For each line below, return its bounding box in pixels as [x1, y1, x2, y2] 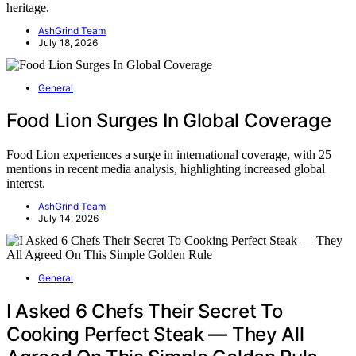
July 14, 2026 [38, 212, 99, 225]
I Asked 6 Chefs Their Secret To [6, 300, 283, 323]
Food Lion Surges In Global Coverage [6, 109, 331, 133]
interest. [6, 176, 45, 191]
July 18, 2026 [38, 36, 98, 48]
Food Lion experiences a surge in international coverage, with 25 [6, 148, 331, 162]
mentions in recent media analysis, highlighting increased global [6, 162, 325, 176]
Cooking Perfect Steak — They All [6, 323, 304, 346]
